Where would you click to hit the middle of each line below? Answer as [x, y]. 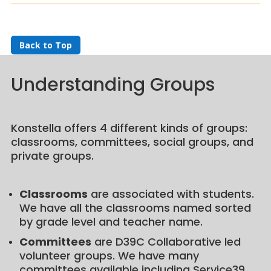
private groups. [52, 155]
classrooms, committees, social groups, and [132, 142]
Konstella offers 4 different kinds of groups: [129, 128]
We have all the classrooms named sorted [135, 207]
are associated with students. [171, 194]
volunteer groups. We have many [109, 255]
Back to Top [45, 45]
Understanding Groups [113, 84]
